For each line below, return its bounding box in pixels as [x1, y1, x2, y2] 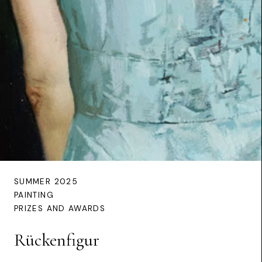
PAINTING [14, 189, 54, 200]
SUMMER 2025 [14, 176, 78, 187]
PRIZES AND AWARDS [14, 203, 106, 213]
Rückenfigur [14, 229, 99, 251]
